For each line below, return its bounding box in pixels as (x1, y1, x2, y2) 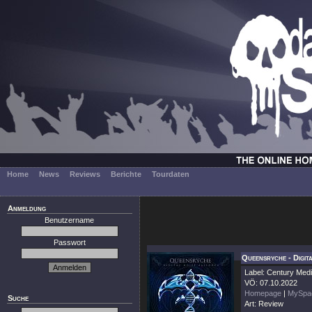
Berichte (111, 170, 141, 178)
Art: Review (244, 299, 283, 308)
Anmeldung (8, 204, 46, 212)
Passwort (54, 238, 86, 247)
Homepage (244, 289, 281, 297)
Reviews (70, 170, 100, 178)
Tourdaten (152, 170, 189, 178)
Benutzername (45, 216, 95, 224)
